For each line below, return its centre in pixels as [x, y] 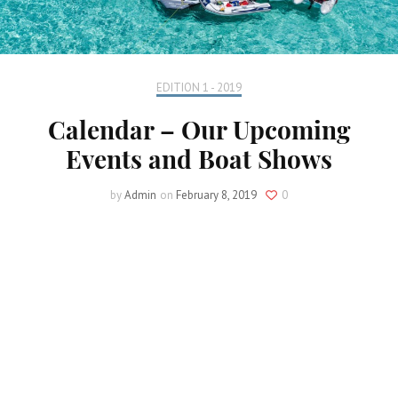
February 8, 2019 [216, 195]
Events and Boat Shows [199, 159]
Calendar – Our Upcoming [199, 130]
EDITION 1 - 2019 [199, 88]
